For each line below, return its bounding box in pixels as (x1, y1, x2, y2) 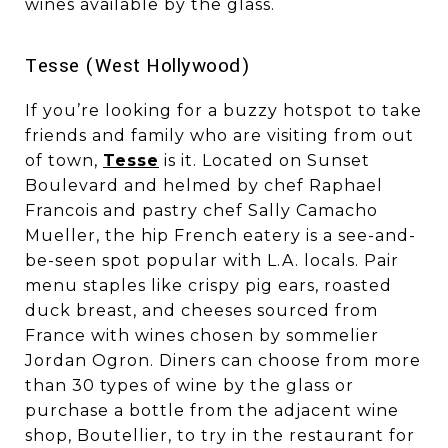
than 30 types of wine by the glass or (25, 375, 354, 395)
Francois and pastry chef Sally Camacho (25, 200, 378, 220)
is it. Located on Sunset (159, 150, 370, 170)
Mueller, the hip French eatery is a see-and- (25, 225, 416, 245)
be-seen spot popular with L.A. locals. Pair (25, 250, 399, 270)
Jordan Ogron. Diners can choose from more (25, 350, 421, 370)
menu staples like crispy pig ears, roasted (25, 275, 392, 295)
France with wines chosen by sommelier (25, 325, 379, 345)
